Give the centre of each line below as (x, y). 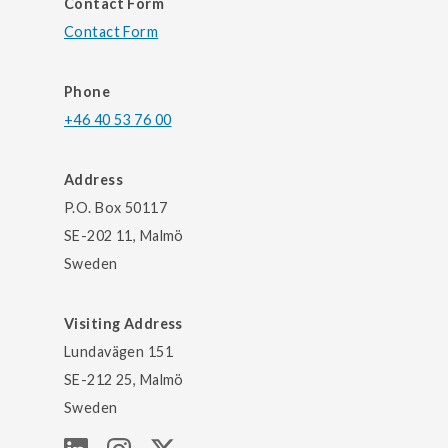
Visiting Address (123, 323)
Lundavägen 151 (119, 351)
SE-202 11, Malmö (124, 235)
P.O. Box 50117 (116, 207)
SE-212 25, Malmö (124, 379)
